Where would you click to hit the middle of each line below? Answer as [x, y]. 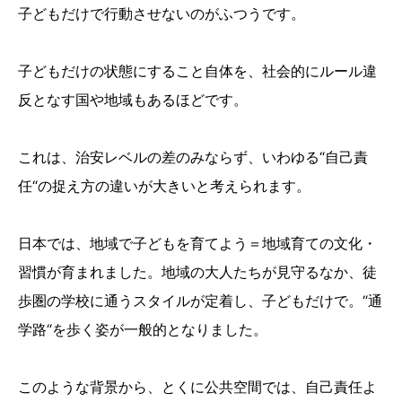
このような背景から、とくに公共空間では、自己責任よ [197, 386]
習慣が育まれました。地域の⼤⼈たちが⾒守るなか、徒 [197, 271]
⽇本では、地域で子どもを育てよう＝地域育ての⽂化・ [197, 243]
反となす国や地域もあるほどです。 [133, 99]
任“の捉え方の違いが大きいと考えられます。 [164, 185]
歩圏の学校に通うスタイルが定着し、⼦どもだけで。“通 [200, 300]
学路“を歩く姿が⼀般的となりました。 [143, 329]
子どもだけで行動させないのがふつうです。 [162, 13]
